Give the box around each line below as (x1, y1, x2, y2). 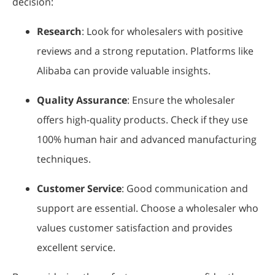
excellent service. (37, 240, 115, 254)
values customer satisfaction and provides (37, 220, 233, 234)
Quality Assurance (37, 93, 127, 107)
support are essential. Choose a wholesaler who (37, 201, 258, 215)
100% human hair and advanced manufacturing (37, 132, 257, 146)
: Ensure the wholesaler (127, 93, 235, 107)
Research (37, 24, 82, 38)
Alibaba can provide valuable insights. (37, 63, 211, 77)
